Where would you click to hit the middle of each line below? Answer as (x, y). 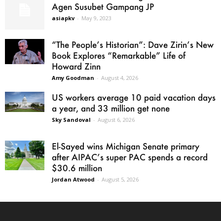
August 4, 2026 (120, 77)
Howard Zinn (76, 66)
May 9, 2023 (96, 18)
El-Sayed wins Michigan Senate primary (126, 146)
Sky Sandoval (71, 119)
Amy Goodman (73, 77)
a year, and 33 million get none (111, 108)
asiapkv (63, 18)
